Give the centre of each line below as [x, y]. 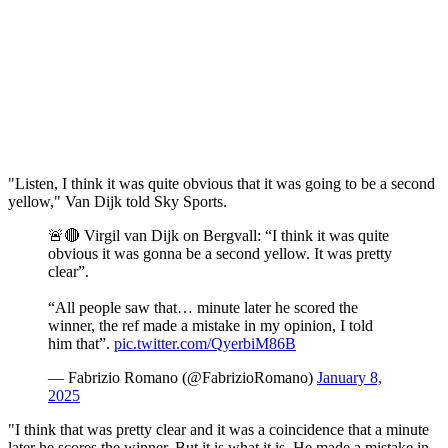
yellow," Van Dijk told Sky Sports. [117, 201]
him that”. [81, 343]
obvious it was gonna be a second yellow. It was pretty [220, 253]
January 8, [349, 377]
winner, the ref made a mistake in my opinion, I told [210, 325]
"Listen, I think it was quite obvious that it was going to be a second [221, 183]
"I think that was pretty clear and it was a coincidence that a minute [218, 429]
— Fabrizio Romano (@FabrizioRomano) [182, 377]
